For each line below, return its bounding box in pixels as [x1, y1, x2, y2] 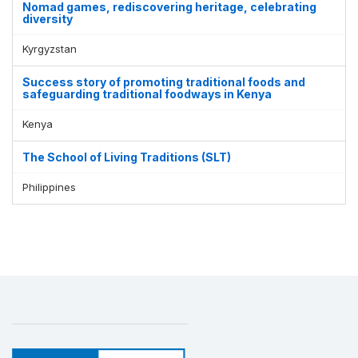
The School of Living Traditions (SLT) [22, 149, 231, 164]
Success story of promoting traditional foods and [22, 74, 305, 89]
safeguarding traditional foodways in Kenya [22, 86, 272, 101]
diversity [22, 11, 73, 26]
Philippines [22, 180, 76, 193]
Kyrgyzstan [22, 42, 77, 55]
